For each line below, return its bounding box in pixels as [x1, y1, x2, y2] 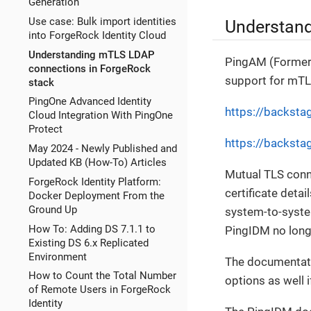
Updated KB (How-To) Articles [28, 156, 167, 169]
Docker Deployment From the [28, 189, 165, 202]
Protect [28, 123, 62, 136]
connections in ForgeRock [28, 62, 151, 75]
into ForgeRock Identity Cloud [28, 28, 166, 42]
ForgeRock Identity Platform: [28, 175, 161, 188]
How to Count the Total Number [28, 269, 176, 283]
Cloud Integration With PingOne [28, 109, 173, 122]
